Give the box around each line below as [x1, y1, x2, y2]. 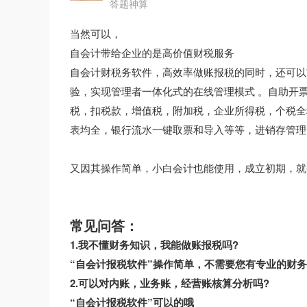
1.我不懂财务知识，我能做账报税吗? [70, 237, 238, 252]
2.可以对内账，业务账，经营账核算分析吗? [70, 275, 269, 291]
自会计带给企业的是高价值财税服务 [70, 45, 234, 60]
